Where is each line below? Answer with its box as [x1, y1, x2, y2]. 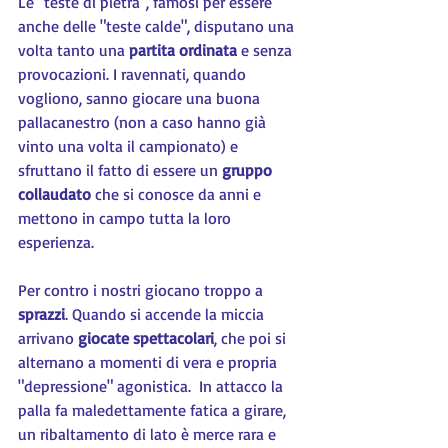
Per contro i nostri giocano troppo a [18, 280, 267, 300]
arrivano [18, 328, 78, 348]
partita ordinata [129, 40, 241, 60]
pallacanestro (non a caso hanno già [18, 112, 270, 132]
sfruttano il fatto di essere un [18, 160, 222, 180]
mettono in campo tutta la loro [18, 208, 235, 228]
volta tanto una [18, 40, 129, 60]
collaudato [18, 184, 95, 204]
